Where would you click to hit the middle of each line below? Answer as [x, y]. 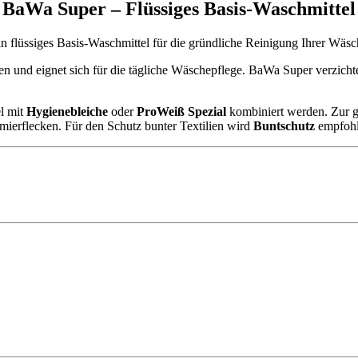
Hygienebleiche [68, 111]
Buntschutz [284, 125]
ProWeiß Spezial [182, 111]
